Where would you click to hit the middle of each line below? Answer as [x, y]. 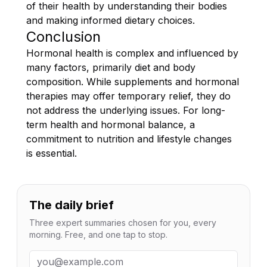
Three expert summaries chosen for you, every [123, 222]
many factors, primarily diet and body [111, 67]
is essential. [52, 153]
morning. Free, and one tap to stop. [98, 234]
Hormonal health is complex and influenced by [132, 53]
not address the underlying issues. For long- [126, 110]
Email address [60, 257]
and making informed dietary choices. [111, 20]
